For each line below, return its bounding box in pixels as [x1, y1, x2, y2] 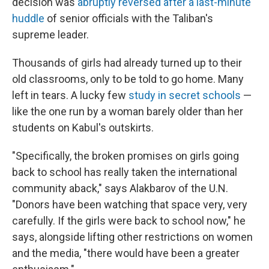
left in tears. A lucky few [12, 89, 128, 102]
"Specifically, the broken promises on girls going [12, 150, 239, 163]
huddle [12, 12, 44, 25]
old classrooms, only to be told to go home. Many [12, 73, 244, 86]
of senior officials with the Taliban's [44, 12, 213, 25]
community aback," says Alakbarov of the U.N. [12, 182, 228, 195]
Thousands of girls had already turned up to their [12, 56, 242, 70]
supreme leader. [12, 28, 89, 41]
